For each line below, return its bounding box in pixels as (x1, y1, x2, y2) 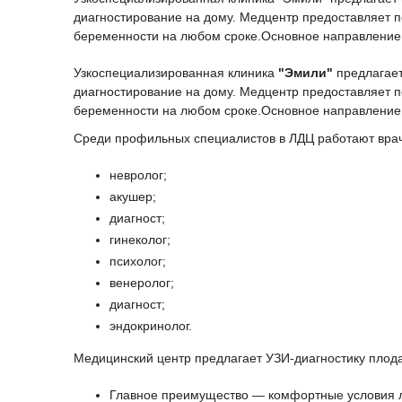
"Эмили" (278, 66, 336, 81)
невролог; (109, 168, 167, 183)
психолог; (109, 254, 166, 269)
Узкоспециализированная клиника (74, 66, 278, 81)
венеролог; (109, 275, 174, 291)
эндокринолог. (109, 319, 192, 334)
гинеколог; (109, 232, 170, 248)
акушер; (109, 189, 156, 205)
